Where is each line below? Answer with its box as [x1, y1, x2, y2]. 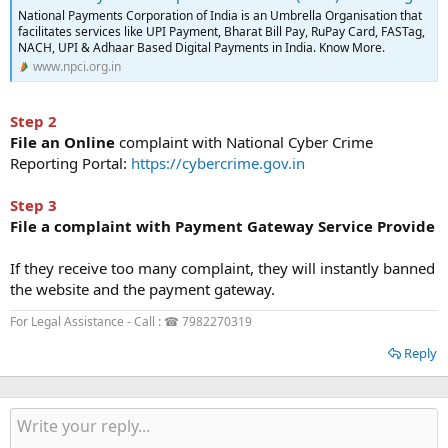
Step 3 [10, 194, 57, 215]
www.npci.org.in [33, 58, 121, 76]
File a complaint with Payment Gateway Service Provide [10, 215, 435, 236]
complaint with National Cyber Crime [115, 131, 373, 152]
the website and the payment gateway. [10, 278, 275, 299]
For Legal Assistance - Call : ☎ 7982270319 [10, 312, 252, 330]
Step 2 [10, 110, 57, 131]
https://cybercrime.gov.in [131, 152, 305, 173]
